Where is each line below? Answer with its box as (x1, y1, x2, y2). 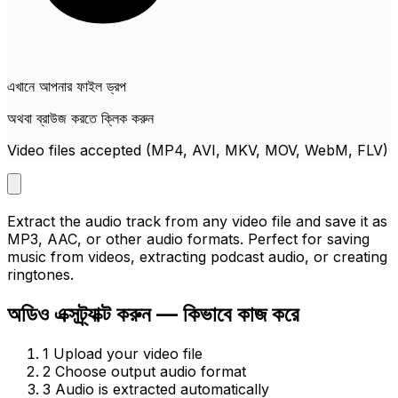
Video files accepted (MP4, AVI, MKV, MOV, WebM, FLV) (7, 141, 388, 160)
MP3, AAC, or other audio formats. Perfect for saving (7, 230, 370, 249)
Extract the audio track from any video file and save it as (7, 212, 387, 231)
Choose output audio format (55, 362, 246, 380)
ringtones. (7, 266, 74, 284)
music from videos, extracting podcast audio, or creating (7, 248, 387, 267)
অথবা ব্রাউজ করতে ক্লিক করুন (7, 109, 154, 128)
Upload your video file (53, 344, 203, 362)
